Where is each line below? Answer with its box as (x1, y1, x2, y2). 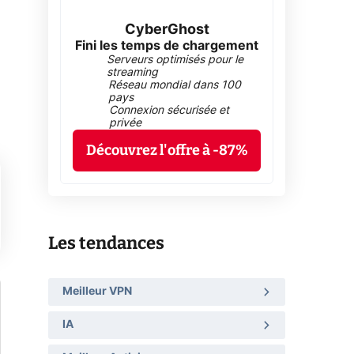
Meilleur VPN (62, 285, 132, 297)
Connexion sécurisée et (108, 105, 229, 117)
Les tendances (48, 232, 164, 254)
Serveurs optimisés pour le (107, 55, 244, 66)
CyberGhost (124, 23, 209, 38)
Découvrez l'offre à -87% (85, 141, 248, 160)
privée (108, 118, 141, 130)
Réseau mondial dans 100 (108, 80, 242, 92)
